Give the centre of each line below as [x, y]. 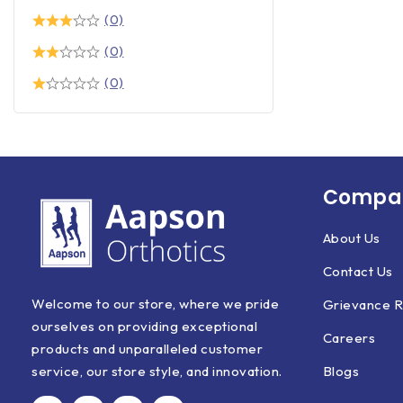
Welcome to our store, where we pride [155, 304]
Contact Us [358, 271]
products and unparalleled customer [147, 349]
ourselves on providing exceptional [144, 327]
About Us [351, 238]
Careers [349, 338]
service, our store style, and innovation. [157, 372]
